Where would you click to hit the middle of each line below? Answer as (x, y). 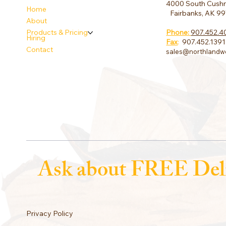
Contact (40, 50)
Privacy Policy (50, 214)
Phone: (179, 32)
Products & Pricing (57, 33)
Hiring (36, 38)
